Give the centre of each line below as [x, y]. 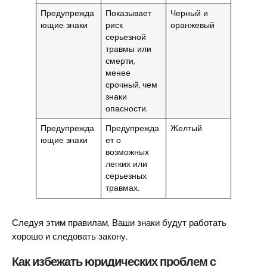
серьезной [125, 38]
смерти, [120, 61]
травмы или [128, 49]
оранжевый [192, 26]
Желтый [186, 129]
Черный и [189, 14]
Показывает [128, 14]
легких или [126, 164]
